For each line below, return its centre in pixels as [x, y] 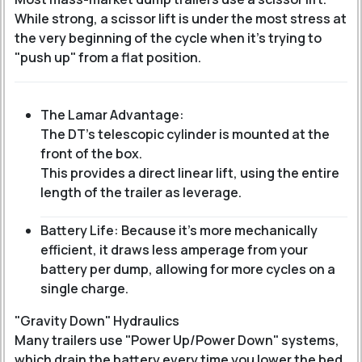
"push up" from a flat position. [108, 57]
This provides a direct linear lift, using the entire [190, 173]
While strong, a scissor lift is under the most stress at [181, 19]
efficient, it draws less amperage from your [174, 250]
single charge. [84, 288]
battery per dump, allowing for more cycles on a [188, 269]
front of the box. [91, 154]
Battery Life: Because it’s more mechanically [179, 230]
